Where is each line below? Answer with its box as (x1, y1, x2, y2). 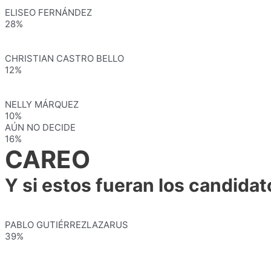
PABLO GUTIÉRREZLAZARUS (5, 219, 128, 230)
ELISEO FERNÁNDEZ (5, 7, 92, 18)
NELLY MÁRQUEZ (5, 99, 79, 110)
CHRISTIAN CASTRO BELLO (5, 53, 124, 64)
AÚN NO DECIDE (5, 122, 76, 133)
